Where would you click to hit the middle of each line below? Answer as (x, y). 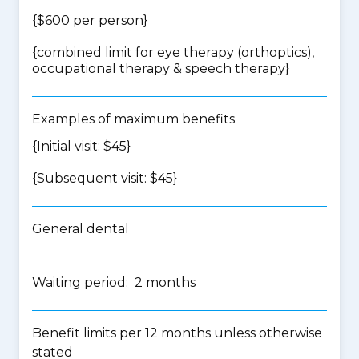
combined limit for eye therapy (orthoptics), (175, 52)
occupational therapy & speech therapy (159, 69)
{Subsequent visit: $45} (105, 178)
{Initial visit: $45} (81, 146)
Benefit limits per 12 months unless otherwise (177, 333)
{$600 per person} (90, 20)
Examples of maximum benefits (133, 119)
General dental (81, 229)
